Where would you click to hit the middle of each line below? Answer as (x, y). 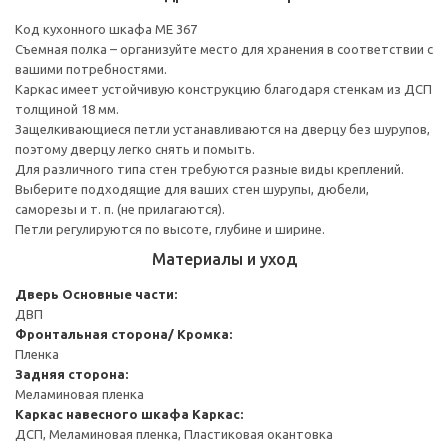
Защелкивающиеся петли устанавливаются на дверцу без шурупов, (222, 128)
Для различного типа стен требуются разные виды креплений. (209, 168)
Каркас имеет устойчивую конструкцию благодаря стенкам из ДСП (223, 88)
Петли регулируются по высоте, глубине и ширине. (170, 228)
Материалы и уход (224, 258)
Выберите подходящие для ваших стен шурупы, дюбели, (192, 188)
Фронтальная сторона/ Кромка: (123, 333)
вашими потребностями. (91, 68)
